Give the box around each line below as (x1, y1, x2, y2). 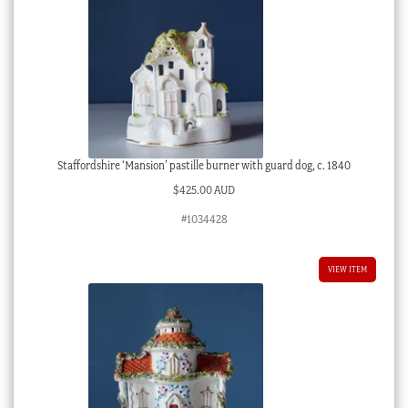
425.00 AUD (179, 182, 235, 197)
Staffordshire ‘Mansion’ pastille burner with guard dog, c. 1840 (57, 158, 351, 173)
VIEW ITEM (328, 263, 368, 274)
